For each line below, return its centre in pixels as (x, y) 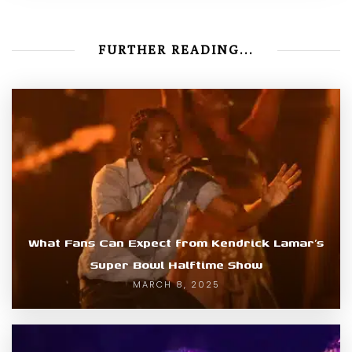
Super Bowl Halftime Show (176, 265)
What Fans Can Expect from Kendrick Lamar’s (176, 243)
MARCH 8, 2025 (176, 285)
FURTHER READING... (176, 50)
